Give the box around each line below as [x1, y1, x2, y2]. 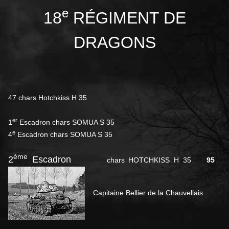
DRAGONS [73, 33, 156, 52]
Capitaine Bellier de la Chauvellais [85, 188, 203, 197]
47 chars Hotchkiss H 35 [8, 94, 87, 102]
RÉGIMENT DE [68, 9, 186, 28]
